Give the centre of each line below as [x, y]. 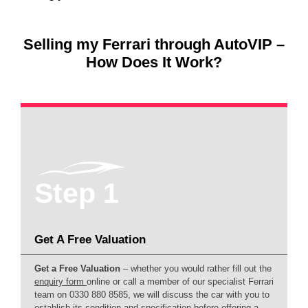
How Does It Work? [154, 62]
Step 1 [77, 193]
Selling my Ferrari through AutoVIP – [154, 44]
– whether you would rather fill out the [196, 269]
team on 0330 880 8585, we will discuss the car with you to [152, 295]
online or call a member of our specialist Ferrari [180, 282]
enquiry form [60, 282]
